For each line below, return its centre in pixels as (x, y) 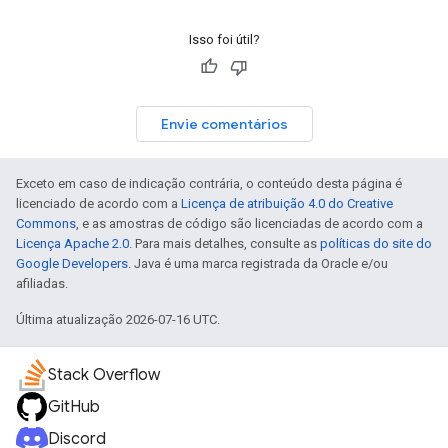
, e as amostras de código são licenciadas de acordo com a (249, 223)
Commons (46, 223)
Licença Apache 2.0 (72, 243)
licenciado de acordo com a (98, 203)
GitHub (74, 406)
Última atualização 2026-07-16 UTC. (118, 319)
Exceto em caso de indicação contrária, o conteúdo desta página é (209, 183)
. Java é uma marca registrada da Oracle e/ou (258, 263)
